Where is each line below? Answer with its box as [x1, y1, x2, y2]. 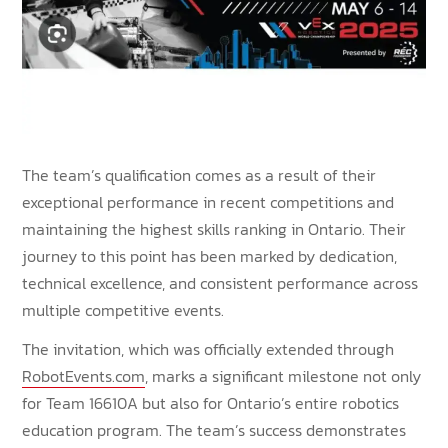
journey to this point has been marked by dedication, [22, 243, 398, 268]
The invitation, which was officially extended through [22, 336, 395, 361]
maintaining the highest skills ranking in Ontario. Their [22, 216, 407, 241]
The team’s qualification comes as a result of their [22, 162, 377, 187]
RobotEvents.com [22, 363, 146, 388]
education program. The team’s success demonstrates [22, 417, 407, 442]
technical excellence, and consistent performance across [22, 270, 419, 295]
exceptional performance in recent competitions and [22, 189, 395, 214]
